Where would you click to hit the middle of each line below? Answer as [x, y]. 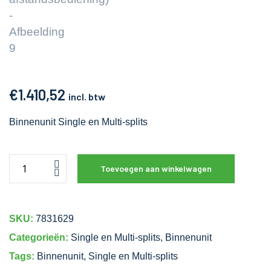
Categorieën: [40, 238]
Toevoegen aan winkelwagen [156, 169]
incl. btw [87, 97]
